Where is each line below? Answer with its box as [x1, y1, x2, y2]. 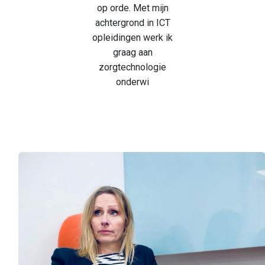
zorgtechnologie [99, 62, 166, 73]
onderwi [116, 76, 149, 88]
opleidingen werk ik [92, 32, 173, 44]
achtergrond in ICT [95, 17, 170, 29]
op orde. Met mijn [96, 2, 169, 14]
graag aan [112, 47, 153, 59]
